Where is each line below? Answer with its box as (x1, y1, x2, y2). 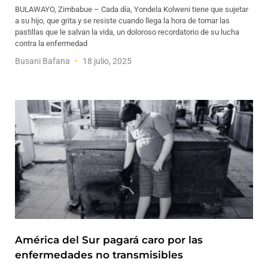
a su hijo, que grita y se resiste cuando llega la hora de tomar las (15, 16, 230, 25)
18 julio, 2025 (81, 56, 132, 66)
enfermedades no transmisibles (15, 249, 183, 261)
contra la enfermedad (15, 39, 87, 48)
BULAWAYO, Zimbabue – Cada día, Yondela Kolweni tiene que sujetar (15, 5, 248, 14)
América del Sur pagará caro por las (15, 234, 203, 246)
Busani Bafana (15, 56, 72, 66)
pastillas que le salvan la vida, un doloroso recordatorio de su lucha (15, 28, 239, 36)
